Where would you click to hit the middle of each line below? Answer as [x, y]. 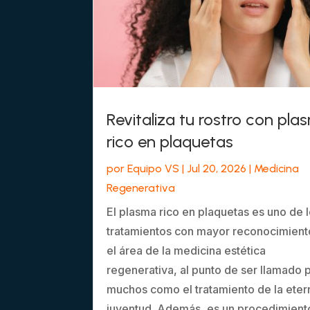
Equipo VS [154, 169]
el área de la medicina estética [186, 251]
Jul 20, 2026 [217, 169]
